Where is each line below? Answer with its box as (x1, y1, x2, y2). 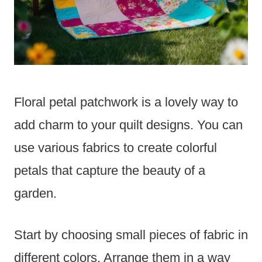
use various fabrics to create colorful (14, 140, 217, 156)
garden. (14, 186, 57, 201)
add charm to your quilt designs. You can (14, 118, 243, 133)
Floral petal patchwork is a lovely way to (14, 95, 238, 110)
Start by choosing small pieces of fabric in (14, 227, 248, 243)
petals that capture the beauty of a (14, 163, 205, 178)
